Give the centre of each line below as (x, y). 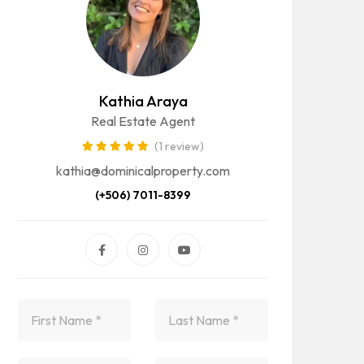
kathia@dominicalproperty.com (143, 171)
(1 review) (179, 147)
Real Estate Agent (143, 121)
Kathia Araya (143, 101)
